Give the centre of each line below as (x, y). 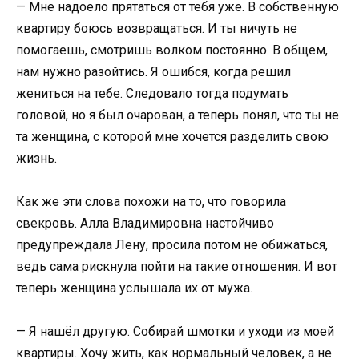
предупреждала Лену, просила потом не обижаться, (172, 244)
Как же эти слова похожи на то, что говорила (151, 201)
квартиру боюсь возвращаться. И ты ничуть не (157, 28)
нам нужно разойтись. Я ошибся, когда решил (153, 71)
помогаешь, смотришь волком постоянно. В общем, (172, 50)
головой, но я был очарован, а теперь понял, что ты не (177, 115)
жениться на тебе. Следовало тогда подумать (152, 93)
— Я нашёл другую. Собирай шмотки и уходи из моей (175, 331)
